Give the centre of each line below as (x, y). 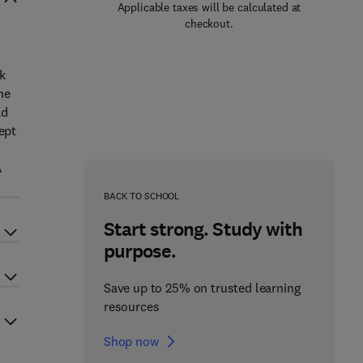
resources (131, 306)
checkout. (209, 23)
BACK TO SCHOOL (142, 196)
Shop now (131, 341)
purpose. (140, 251)
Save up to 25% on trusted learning (202, 288)
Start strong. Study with (203, 229)
